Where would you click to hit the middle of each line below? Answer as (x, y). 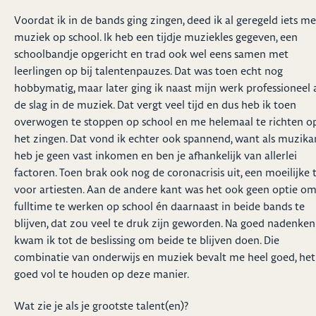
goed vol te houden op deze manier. (102, 274)
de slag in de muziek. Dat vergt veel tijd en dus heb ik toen (155, 104)
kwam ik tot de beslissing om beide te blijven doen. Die (147, 240)
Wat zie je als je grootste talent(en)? (101, 306)
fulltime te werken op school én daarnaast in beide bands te (159, 206)
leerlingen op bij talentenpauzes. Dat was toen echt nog (148, 71)
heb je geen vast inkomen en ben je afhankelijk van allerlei (156, 155)
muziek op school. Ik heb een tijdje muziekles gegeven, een (156, 37)
